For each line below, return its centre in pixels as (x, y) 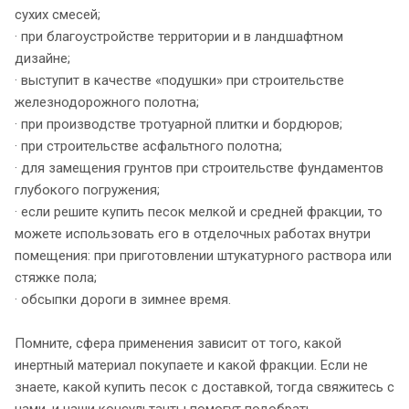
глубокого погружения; (87, 189)
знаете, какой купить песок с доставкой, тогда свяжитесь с (204, 387)
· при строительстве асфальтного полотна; (148, 146)
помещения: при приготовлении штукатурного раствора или (203, 255)
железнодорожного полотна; (107, 102)
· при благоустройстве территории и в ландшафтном (179, 36)
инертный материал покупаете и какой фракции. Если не (191, 365)
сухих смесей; (59, 14)
